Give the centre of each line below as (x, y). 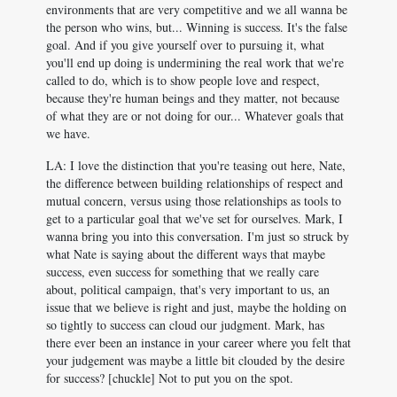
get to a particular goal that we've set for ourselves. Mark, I (195, 218)
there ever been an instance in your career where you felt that (198, 343)
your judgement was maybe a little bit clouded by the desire (195, 360)
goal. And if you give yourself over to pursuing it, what (185, 45)
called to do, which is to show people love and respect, (183, 80)
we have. (68, 133)
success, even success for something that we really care (183, 272)
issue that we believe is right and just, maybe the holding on (196, 307)
